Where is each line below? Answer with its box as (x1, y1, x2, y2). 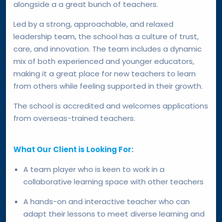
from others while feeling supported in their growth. (13, 80, 203, 91)
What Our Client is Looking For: (13, 144, 133, 155)
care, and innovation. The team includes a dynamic (13, 43, 202, 54)
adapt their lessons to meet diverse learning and (23, 208, 205, 219)
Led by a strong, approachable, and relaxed (13, 18, 173, 29)
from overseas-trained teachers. (13, 112, 135, 123)
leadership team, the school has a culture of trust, (13, 31, 199, 42)
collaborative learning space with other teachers (23, 176, 204, 187)
